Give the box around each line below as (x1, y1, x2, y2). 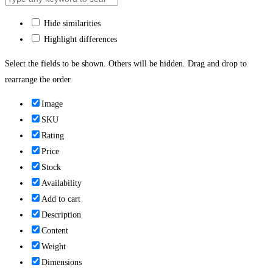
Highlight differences (41, 34, 117, 44)
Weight (41, 241, 66, 251)
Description (41, 210, 81, 219)
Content (41, 225, 68, 235)
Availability (41, 178, 82, 188)
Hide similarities (41, 18, 101, 28)
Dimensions (41, 257, 82, 267)
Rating (41, 130, 64, 140)
